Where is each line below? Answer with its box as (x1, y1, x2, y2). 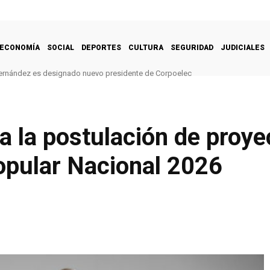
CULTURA (128, 43, 163, 52)
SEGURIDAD (171, 43, 213, 52)
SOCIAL (47, 43, 74, 52)
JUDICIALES (221, 43, 265, 52)
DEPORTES (81, 43, 121, 52)
